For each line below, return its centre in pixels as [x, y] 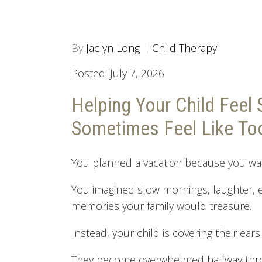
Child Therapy [185, 48]
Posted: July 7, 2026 [118, 73]
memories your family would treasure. [161, 206]
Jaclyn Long [113, 48]
